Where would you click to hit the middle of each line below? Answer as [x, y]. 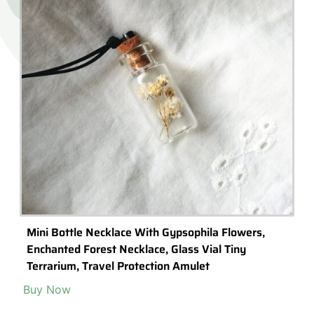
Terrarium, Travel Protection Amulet [118, 266]
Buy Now [47, 289]
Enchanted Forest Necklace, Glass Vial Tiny [136, 249]
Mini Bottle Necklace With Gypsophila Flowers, [146, 232]
